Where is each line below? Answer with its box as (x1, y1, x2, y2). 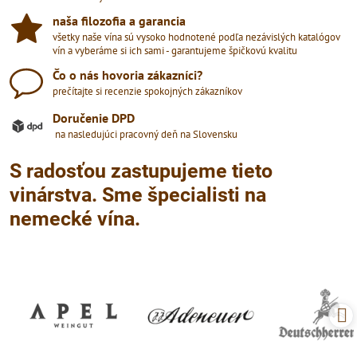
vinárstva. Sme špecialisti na (10, 182, 266, 206)
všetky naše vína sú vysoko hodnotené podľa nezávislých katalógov (53, 29, 340, 44)
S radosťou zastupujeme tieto (10, 159, 273, 182)
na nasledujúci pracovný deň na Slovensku (53, 127, 237, 141)
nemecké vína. (10, 206, 140, 230)
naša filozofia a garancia (53, 12, 186, 29)
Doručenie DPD (53, 109, 135, 126)
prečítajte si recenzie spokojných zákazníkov (53, 84, 242, 98)
